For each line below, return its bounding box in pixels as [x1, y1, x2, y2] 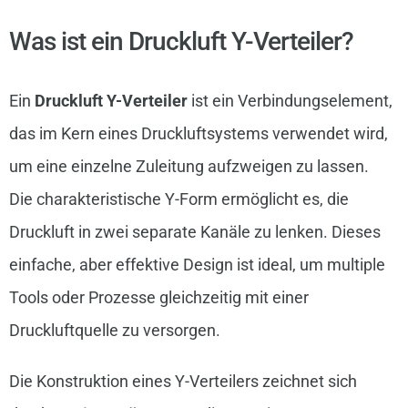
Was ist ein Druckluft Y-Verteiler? [8, 26, 353, 57]
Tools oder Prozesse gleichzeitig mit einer [8, 288, 309, 308]
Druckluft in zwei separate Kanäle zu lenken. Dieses [8, 222, 381, 242]
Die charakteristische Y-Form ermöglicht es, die [8, 189, 349, 209]
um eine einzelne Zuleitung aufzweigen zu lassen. [8, 157, 369, 177]
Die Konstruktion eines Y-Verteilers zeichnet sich [8, 372, 357, 392]
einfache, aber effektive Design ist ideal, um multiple [8, 255, 385, 275]
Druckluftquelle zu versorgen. [8, 321, 220, 341]
